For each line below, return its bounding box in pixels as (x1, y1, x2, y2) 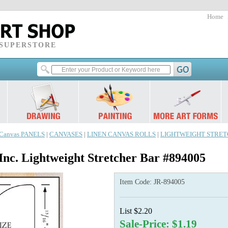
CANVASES (49, 131, 82, 138)
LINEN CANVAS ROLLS (87, 131, 156, 138)
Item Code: (120, 178, 154, 186)
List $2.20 (120, 207, 152, 215)
